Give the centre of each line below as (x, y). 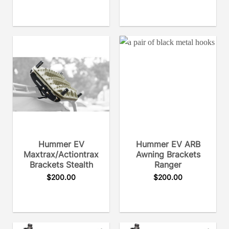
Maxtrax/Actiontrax (61, 155)
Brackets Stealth (61, 165)
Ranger (168, 165)
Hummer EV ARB (168, 144)
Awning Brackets (168, 155)
